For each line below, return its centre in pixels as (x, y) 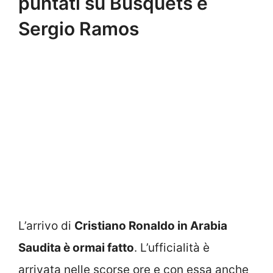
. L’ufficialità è (172, 247)
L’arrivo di (46, 225)
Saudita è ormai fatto (76, 247)
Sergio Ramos (79, 28)
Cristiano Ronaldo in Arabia (151, 225)
